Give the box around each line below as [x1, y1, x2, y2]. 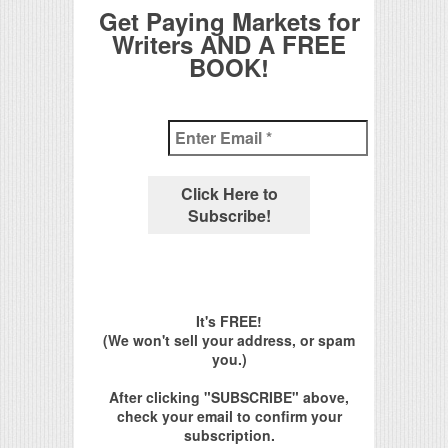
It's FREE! [196, 311, 262, 332]
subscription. [183, 425, 275, 446]
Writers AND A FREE [112, 27, 346, 62]
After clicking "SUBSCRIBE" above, [109, 387, 349, 408]
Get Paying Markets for [98, 4, 360, 39]
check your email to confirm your [116, 406, 342, 427]
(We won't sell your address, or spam [103, 330, 355, 351]
